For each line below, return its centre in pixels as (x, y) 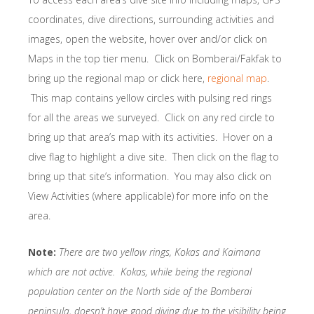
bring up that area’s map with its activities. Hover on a (150, 137)
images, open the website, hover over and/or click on (148, 39)
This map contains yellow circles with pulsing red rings (150, 98)
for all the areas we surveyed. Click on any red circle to (151, 118)
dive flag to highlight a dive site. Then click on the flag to (153, 157)
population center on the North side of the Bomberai (140, 292)
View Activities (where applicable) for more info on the (148, 196)
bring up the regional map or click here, (118, 78)
